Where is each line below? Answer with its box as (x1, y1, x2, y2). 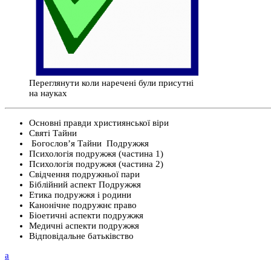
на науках (29, 88, 67, 99)
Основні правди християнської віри (29, 118, 169, 128)
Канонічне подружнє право (29, 200, 137, 211)
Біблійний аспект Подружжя (29, 180, 141, 190)
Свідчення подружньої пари (29, 169, 140, 180)
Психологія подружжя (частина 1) (29, 149, 163, 159)
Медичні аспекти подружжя (29, 221, 139, 231)
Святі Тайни (29, 128, 77, 139)
